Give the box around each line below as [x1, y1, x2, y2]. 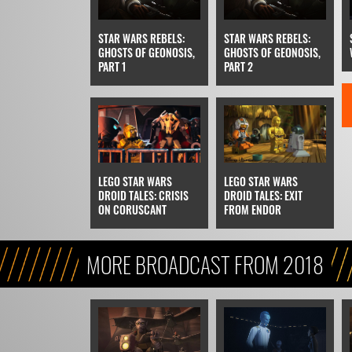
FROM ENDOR [223, 200, 281, 218]
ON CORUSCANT [97, 200, 167, 218]
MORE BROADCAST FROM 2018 [86, 247, 324, 280]
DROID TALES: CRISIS [97, 186, 189, 203]
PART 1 [97, 57, 126, 75]
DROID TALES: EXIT [223, 186, 302, 203]
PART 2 [223, 57, 253, 75]
